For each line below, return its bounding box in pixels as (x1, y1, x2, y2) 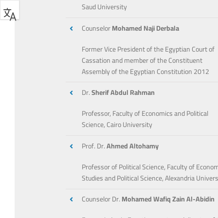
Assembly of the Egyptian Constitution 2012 (82, 65, 210, 78)
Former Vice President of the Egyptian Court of (82, 42, 215, 55)
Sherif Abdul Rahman (91, 86, 155, 99)
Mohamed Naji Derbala (112, 21, 180, 35)
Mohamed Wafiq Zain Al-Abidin (122, 193, 215, 206)
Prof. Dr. (82, 139, 107, 152)
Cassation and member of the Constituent (82, 54, 203, 67)
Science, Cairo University (82, 118, 153, 131)
